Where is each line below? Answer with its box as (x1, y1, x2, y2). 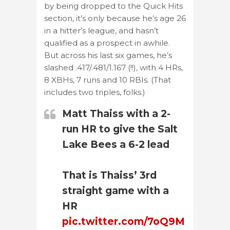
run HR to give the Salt (62, 123, 178, 135)
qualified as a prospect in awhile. (44, 37, 170, 48)
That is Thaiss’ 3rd (62, 169, 157, 181)
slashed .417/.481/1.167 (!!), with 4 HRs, (44, 62, 183, 72)
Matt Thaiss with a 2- (62, 107, 170, 120)
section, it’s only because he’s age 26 (44, 13, 186, 23)
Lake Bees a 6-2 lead (62, 138, 169, 150)
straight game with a (62, 184, 169, 197)
